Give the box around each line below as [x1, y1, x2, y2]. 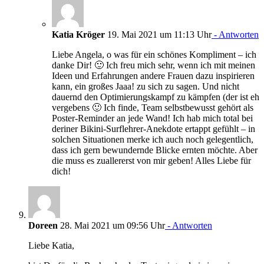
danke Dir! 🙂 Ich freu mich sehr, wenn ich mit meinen [52, 60, 255, 70]
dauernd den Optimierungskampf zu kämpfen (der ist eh [52, 91, 259, 102]
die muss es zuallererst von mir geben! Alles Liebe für [52, 155, 251, 166]
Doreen [28, 220, 58, 230]
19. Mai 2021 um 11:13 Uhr [105, 29, 212, 39]
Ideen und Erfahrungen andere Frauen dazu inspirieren [52, 70, 255, 81]
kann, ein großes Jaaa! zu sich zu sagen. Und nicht [52, 81, 239, 91]
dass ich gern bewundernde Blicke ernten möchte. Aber [52, 144, 258, 155]
